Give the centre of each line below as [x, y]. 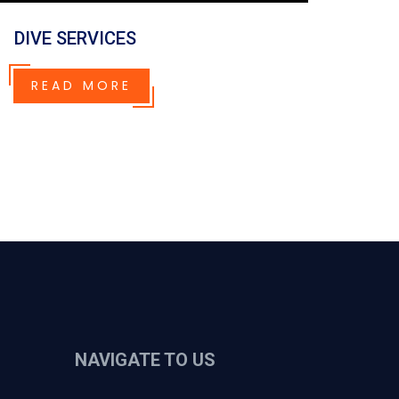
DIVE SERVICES [75, 38]
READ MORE [81, 85]
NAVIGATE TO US [145, 360]
